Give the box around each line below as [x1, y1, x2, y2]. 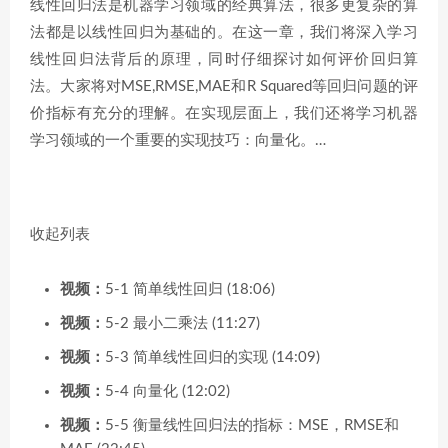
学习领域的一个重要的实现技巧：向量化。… [30, 132, 326, 148]
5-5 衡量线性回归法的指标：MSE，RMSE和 [105, 417, 399, 433]
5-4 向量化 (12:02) [105, 383, 230, 399]
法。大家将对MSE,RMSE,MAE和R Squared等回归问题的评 [30, 78, 418, 94]
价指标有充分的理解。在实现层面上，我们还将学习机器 [30, 105, 418, 121]
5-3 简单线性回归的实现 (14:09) [105, 349, 320, 365]
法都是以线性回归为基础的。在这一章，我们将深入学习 [30, 24, 418, 40]
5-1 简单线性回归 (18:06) [105, 281, 275, 297]
